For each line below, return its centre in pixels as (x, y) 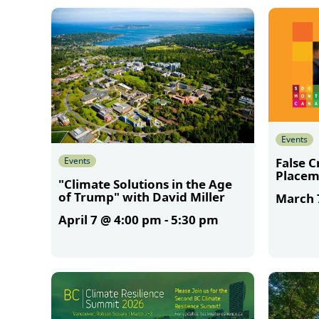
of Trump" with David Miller (142, 197)
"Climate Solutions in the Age (145, 184)
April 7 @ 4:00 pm (110, 219)
